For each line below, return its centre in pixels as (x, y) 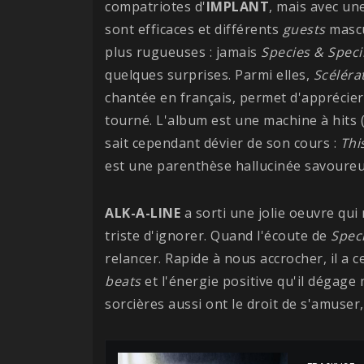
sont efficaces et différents (194, 29)
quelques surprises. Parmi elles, (209, 74)
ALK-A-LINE (143, 212)
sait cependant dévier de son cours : (223, 143)
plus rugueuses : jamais (183, 52)
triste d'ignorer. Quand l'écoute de (218, 235)
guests (304, 29)
